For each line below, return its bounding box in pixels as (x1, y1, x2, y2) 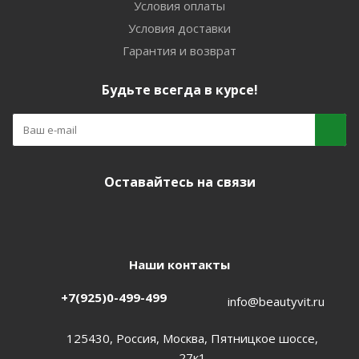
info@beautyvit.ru (227, 292, 325, 309)
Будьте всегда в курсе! (101, 81, 258, 99)
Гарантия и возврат (123, 42, 236, 58)
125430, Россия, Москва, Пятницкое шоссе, (67, 329, 318, 346)
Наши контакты (129, 256, 230, 272)
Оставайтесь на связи (103, 173, 256, 191)
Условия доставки (128, 20, 231, 36)
